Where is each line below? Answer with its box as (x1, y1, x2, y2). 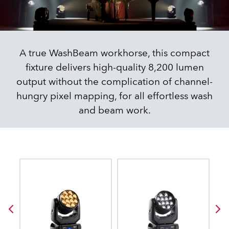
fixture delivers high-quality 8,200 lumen (25, 61, 204, 74)
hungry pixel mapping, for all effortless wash (16, 89, 213, 103)
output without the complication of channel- (16, 75, 213, 88)
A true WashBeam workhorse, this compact (19, 47, 210, 60)
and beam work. (78, 104, 151, 117)
